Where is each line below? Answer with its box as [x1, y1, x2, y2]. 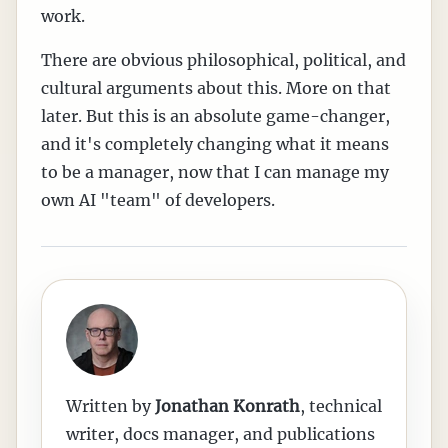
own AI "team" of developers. [41, 189, 275, 210]
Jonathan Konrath [155, 395, 300, 416]
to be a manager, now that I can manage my [41, 161, 389, 182]
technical [309, 395, 382, 416]
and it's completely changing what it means [41, 133, 389, 154]
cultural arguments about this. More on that [41, 77, 391, 98]
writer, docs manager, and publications [66, 423, 375, 444]
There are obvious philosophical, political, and [41, 49, 406, 70]
